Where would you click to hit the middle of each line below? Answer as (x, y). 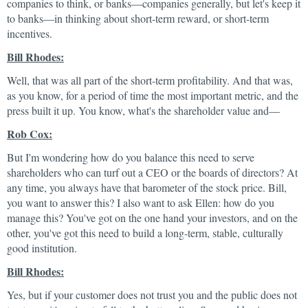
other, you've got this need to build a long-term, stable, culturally (145, 233)
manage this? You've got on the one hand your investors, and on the (152, 218)
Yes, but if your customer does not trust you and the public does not (152, 295)
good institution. (42, 248)
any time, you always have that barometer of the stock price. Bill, (147, 187)
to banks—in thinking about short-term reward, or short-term (138, 18)
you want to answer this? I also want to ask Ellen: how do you (141, 202)
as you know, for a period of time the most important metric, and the (153, 95)
